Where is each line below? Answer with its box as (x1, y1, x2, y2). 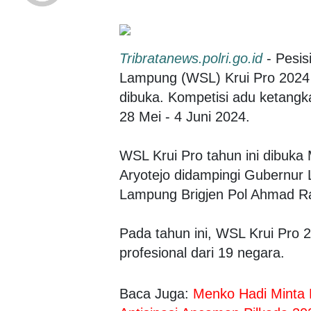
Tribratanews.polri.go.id (119, 51, 262, 66)
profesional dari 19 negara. (119, 245, 285, 260)
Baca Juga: (119, 286, 193, 301)
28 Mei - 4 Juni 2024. (119, 109, 250, 124)
